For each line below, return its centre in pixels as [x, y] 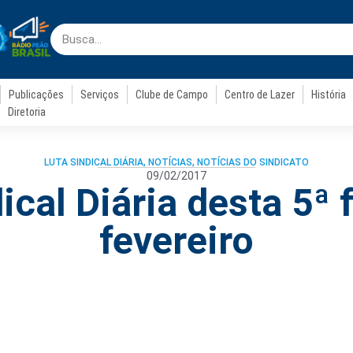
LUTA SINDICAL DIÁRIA [94, 162]
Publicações [37, 95]
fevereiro [176, 241]
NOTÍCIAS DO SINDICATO [253, 162]
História [329, 95]
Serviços [100, 95]
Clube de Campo [172, 95]
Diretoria [26, 112]
